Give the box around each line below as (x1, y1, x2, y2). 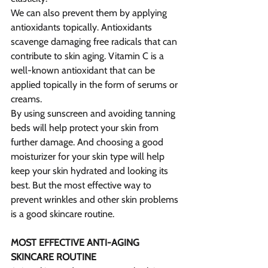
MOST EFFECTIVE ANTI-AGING (11, 237, 142, 249)
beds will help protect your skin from (11, 122, 161, 134)
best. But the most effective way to (11, 179, 154, 191)
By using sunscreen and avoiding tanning (11, 108, 178, 120)
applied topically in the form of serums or (11, 79, 180, 91)
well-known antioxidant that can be (11, 65, 157, 77)
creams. (11, 93, 42, 105)
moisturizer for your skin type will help (11, 151, 167, 163)
